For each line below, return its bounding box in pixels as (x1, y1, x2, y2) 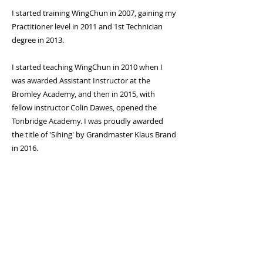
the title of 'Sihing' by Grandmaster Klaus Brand (12, 129, 176, 140)
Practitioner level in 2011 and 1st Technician (12, 21, 163, 32)
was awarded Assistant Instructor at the (12, 75, 150, 86)
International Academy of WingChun (6, 167, 171, 180)
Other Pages (6, 190, 52, 200)
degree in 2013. (12, 35, 64, 45)
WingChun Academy (49, 248, 129, 259)
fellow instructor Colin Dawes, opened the (12, 102, 157, 113)
